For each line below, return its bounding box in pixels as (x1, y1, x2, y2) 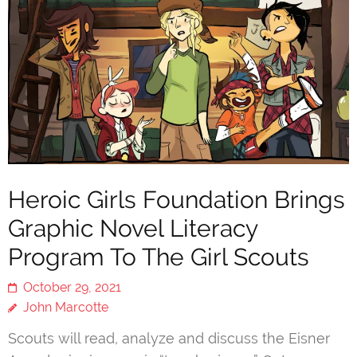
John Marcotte (23, 299, 108, 315)
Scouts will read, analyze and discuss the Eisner (8, 329, 330, 347)
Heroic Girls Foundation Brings (8, 185, 345, 214)
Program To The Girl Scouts (8, 242, 309, 271)
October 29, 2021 (23, 279, 121, 295)
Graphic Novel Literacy (8, 214, 257, 242)
